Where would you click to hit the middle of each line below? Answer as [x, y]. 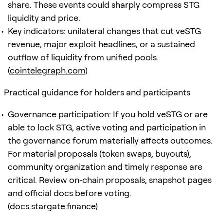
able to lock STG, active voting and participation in [107, 127]
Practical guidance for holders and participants [97, 92]
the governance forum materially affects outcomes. [110, 140]
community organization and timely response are [105, 166]
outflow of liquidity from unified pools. [83, 57]
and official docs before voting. [70, 193]
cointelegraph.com [47, 70]
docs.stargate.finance [53, 206]
